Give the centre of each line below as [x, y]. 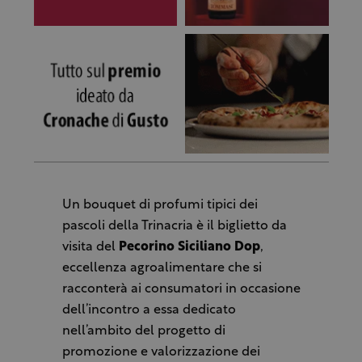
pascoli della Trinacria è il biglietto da [174, 227]
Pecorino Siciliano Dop [189, 248]
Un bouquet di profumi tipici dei [160, 206]
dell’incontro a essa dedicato [149, 311]
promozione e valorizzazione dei [161, 353]
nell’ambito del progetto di [143, 332]
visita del [90, 248]
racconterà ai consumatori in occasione [181, 290]
